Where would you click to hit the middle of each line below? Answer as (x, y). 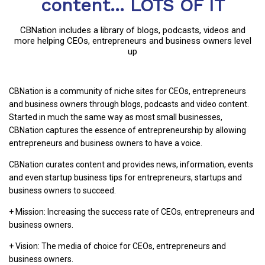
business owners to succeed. (62, 190)
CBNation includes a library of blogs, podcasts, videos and (132, 30)
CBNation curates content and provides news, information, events (131, 164)
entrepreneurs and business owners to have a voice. (106, 143)
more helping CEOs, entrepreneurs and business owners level (132, 41)
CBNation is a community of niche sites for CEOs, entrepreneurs (127, 91)
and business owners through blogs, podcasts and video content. (129, 104)
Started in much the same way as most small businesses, (116, 117)
